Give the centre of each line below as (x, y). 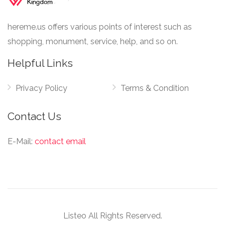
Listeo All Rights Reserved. (113, 216)
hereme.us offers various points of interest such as (100, 27)
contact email (60, 141)
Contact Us (34, 116)
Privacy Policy (41, 88)
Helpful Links (40, 63)
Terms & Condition (155, 88)
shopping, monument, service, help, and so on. (93, 41)
